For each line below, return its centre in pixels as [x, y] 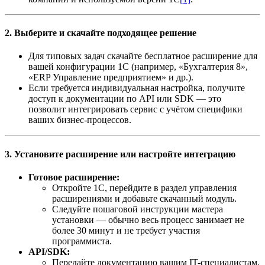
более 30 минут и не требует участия [126, 230]
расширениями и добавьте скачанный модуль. [144, 198]
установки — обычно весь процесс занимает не [148, 219]
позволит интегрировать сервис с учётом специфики [135, 109]
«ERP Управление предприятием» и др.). [111, 77]
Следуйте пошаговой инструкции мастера [138, 209]
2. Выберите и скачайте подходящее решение [101, 33]
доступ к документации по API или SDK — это [125, 99]
